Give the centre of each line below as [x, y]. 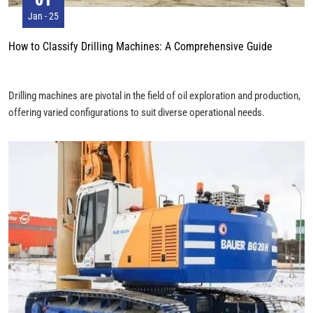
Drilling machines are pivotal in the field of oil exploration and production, [154, 95]
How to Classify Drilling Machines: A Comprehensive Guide [140, 45]
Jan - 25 [43, 16]
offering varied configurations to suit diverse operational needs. [137, 111]
